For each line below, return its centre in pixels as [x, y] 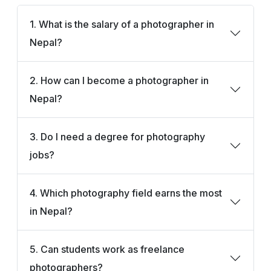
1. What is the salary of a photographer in [122, 24]
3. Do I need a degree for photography [117, 136]
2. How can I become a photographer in [119, 80]
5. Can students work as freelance [107, 249]
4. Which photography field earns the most [126, 193]
